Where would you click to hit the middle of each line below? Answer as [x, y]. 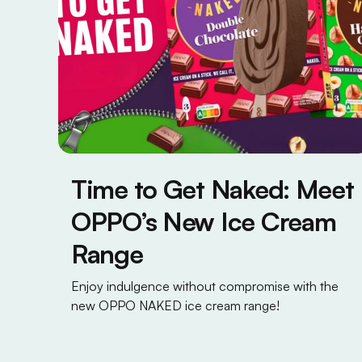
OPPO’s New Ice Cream [204, 221]
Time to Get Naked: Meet [213, 189]
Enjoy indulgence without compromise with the [205, 286]
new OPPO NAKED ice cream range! [175, 305]
